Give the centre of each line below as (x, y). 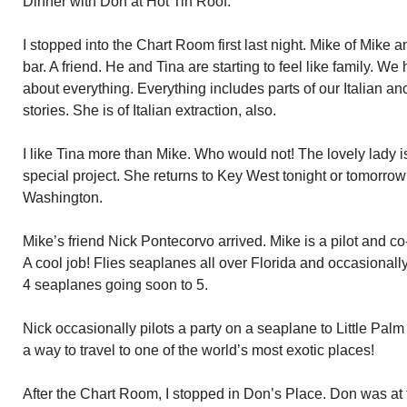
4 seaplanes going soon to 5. (115, 285)
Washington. (63, 198)
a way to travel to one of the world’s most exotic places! (199, 350)
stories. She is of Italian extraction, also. (149, 110)
